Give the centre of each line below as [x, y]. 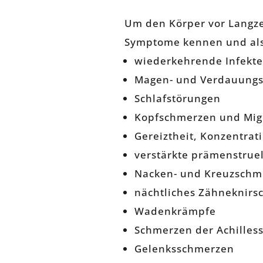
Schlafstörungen [178, 99]
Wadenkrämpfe [175, 211]
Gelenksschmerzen [184, 249]
